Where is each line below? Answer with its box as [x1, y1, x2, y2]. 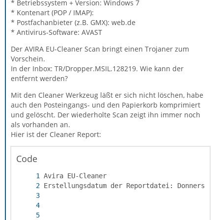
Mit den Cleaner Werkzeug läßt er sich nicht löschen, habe [11, 90, 203, 100]
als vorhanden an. [11, 120, 70, 129]
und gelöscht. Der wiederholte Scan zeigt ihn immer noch [11, 110, 200, 119]
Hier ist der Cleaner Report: [11, 130, 101, 139]
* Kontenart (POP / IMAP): [11, 8, 94, 17]
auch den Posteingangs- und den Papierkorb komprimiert [11, 100, 200, 110]
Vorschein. [11, 54, 45, 63]
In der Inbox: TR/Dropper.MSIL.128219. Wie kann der [11, 64, 184, 73]
